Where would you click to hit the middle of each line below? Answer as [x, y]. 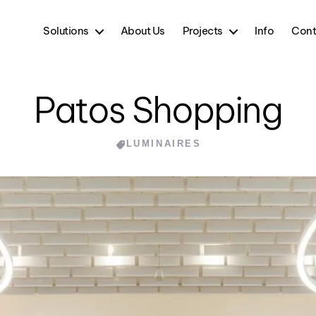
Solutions [66, 31]
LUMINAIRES [164, 144]
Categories [192, 144]
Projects [202, 31]
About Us [142, 31]
